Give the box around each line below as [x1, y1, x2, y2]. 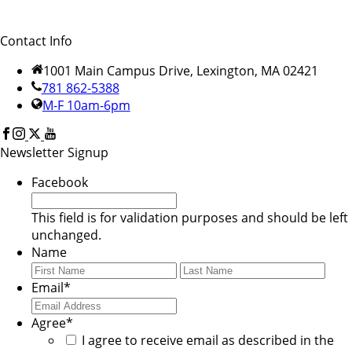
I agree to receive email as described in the [82, 332, 334, 350]
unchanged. [31, 226, 101, 244]
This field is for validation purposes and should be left [31, 209, 348, 227]
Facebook [31, 174, 88, 192]
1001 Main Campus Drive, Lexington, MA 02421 [42, 62, 318, 80]
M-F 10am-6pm [42, 97, 130, 115]
